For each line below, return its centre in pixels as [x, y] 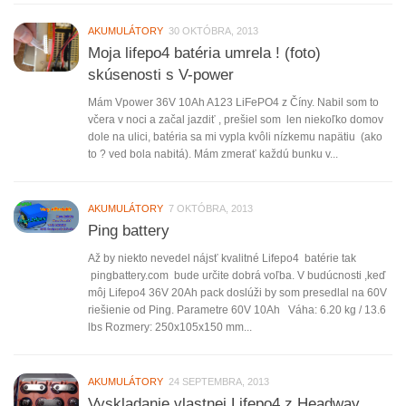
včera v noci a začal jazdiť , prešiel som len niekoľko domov [236, 119]
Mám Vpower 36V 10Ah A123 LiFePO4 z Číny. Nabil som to [233, 102]
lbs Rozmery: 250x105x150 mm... [170, 327]
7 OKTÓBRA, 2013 [211, 208]
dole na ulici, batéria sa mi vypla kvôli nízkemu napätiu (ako [235, 136]
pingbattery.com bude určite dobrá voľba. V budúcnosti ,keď [237, 275]
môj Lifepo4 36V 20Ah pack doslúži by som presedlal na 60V [237, 292]
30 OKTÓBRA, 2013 [213, 30]
